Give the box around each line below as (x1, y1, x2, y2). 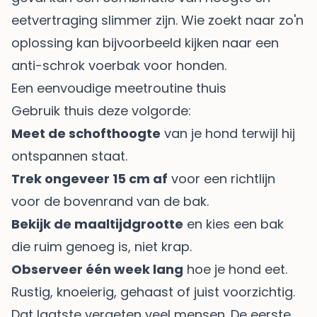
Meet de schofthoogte (11, 125, 161, 143)
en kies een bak (183, 215, 284, 234)
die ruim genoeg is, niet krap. (11, 238, 192, 256)
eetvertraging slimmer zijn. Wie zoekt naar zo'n (11, 11, 304, 30)
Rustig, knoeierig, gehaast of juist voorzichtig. (11, 283, 295, 301)
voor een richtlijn (168, 170, 275, 188)
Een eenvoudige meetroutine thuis (11, 79, 226, 98)
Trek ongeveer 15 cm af (11, 170, 168, 188)
